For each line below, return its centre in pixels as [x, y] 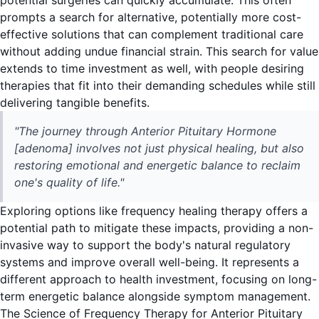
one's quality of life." [69, 183]
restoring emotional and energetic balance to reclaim [157, 166]
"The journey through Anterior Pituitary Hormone [145, 131]
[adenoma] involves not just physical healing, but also [159, 148]
